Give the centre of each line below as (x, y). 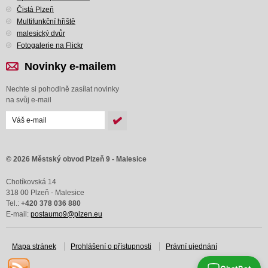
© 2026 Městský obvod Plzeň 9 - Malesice (76, 159)
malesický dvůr (41, 33)
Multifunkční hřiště (46, 21)
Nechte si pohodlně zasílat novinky (63, 89)
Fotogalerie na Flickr (50, 45)
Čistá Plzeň (35, 9)
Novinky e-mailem (70, 66)
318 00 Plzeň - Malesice (45, 192)
